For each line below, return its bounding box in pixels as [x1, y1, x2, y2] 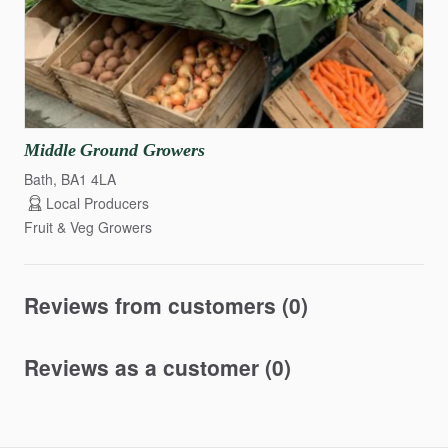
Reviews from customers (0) [24, 290, 308, 320]
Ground [80, 140, 138, 160]
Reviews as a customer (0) [24, 352, 291, 382]
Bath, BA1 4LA [24, 169, 116, 189]
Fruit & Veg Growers [24, 217, 152, 237]
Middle [24, 140, 76, 160]
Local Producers [46, 193, 149, 213]
